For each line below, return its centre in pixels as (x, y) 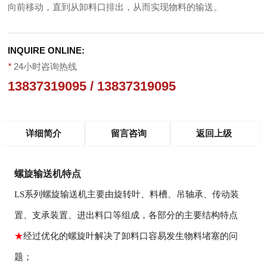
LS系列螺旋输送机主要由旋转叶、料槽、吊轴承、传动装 (127, 194)
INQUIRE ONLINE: (46, 50)
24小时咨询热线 (44, 66)
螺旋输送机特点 (48, 173)
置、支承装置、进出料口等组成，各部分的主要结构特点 (126, 215)
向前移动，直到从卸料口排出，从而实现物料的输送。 (115, 7)
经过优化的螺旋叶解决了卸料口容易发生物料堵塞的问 (131, 236)
